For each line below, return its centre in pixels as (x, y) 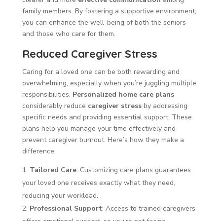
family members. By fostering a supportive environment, (109, 11)
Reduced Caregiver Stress (90, 54)
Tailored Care (53, 170)
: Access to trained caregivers (148, 208)
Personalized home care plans (123, 94)
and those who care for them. (69, 34)
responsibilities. (47, 94)
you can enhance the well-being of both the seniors (104, 22)
